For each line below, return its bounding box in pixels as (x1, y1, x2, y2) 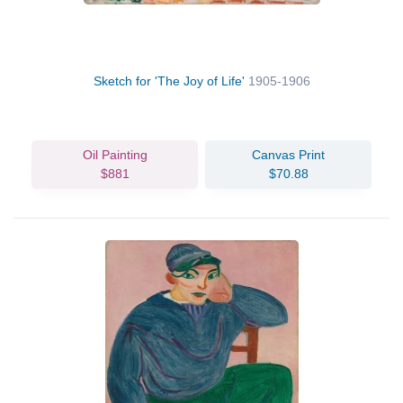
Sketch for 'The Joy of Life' (93, 73, 248, 88)
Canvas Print (252, 147, 325, 162)
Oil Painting (82, 147, 148, 162)
